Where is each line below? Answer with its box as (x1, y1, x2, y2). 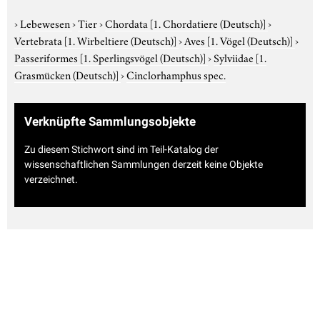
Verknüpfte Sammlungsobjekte (24, 114, 196, 129)
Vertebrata (14, 31, 64, 48)
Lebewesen (20, 14, 72, 31)
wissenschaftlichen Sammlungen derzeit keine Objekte (24, 159, 263, 171)
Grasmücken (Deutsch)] (14, 66, 119, 82)
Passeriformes (14, 49, 80, 65)
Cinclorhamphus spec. (126, 66, 226, 82)
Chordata (105, 14, 150, 31)
